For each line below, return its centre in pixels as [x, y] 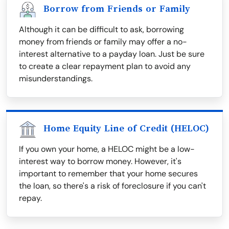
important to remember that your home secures [108, 174]
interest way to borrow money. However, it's [100, 162]
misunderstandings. [56, 79]
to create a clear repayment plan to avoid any [105, 66]
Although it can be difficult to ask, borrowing [101, 30]
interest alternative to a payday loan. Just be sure [112, 54]
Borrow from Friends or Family [117, 9]
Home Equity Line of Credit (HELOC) [126, 129]
